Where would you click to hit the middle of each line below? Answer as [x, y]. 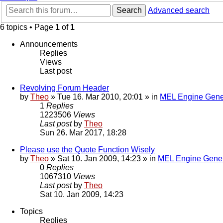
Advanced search [179, 10]
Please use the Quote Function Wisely [87, 150]
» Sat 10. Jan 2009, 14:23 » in [103, 159]
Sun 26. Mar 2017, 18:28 [83, 133]
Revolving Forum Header [64, 88]
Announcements [49, 44]
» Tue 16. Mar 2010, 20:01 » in [104, 97]
